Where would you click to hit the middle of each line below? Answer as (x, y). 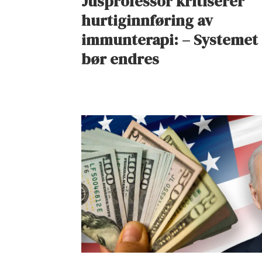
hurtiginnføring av (147, 21)
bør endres (120, 59)
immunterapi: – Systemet (170, 40)
